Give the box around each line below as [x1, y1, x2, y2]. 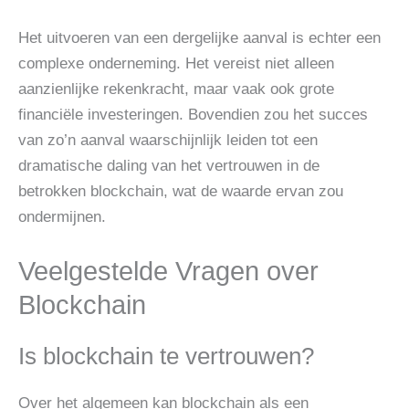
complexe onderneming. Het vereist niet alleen [18, 55, 334, 73]
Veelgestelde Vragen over [18, 257, 319, 287]
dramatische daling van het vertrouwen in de [18, 157, 320, 175]
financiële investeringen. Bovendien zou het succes [18, 106, 368, 124]
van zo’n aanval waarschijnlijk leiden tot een [18, 131, 318, 150]
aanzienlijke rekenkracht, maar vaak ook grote [18, 80, 334, 99]
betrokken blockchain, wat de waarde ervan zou [18, 183, 343, 201]
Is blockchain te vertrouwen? [18, 343, 314, 370]
